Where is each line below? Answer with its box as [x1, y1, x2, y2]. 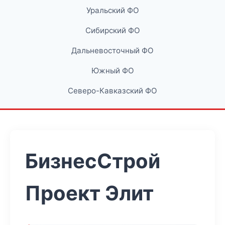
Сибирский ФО [85, 26, 140, 35]
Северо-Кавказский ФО [68, 86, 157, 95]
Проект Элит [25, 181, 154, 205]
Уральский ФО [86, 6, 139, 15]
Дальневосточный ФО [71, 46, 154, 55]
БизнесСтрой [25, 149, 160, 173]
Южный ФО [91, 66, 134, 75]
